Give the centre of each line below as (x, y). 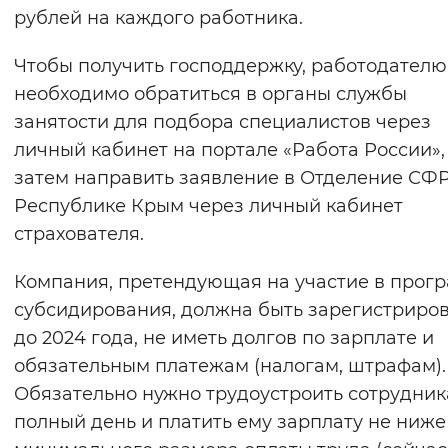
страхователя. (79, 234)
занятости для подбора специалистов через (222, 122)
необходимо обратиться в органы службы (210, 94)
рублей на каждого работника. (158, 18)
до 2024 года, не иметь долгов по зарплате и (224, 338)
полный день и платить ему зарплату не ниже (230, 422)
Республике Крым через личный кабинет (208, 206)
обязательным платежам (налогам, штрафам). (230, 366)
